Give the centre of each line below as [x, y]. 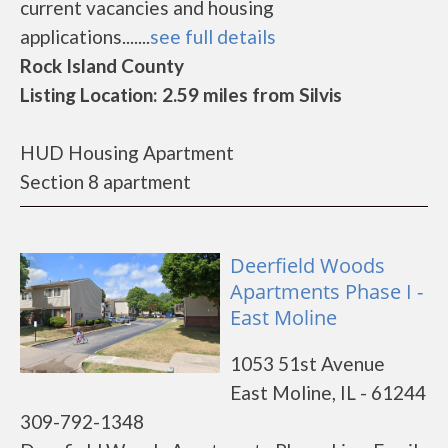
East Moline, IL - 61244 [328, 392]
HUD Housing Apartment [127, 152]
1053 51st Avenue [307, 363]
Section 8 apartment [105, 181]
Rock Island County [102, 65]
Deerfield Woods [307, 265]
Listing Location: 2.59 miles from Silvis [181, 94]
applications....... [85, 36]
